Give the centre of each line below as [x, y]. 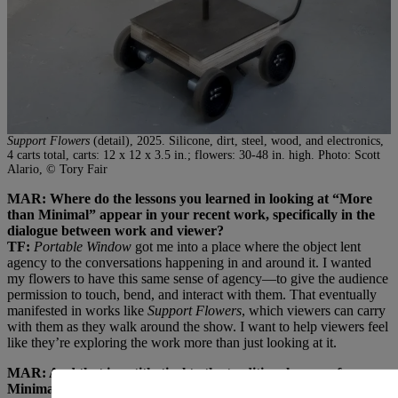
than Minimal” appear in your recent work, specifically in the [191, 214]
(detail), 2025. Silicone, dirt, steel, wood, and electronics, [237, 140]
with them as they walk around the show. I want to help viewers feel [198, 326]
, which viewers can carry [314, 310]
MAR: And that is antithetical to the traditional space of [174, 372]
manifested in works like [77, 310]
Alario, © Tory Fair [57, 169]
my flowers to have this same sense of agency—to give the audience [198, 278]
